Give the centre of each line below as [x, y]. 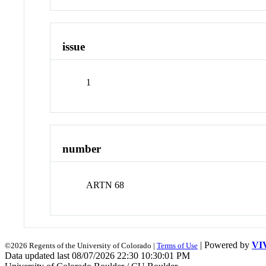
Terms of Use [177, 245]
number [82, 149]
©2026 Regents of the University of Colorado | [81, 245]
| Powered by [225, 245]
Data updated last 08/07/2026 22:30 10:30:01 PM [97, 255]
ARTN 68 [105, 185]
